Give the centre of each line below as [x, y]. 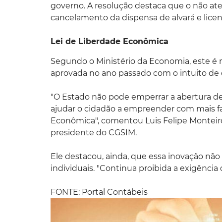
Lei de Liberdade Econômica [110, 41]
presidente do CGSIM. [94, 132]
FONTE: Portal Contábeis [99, 192]
